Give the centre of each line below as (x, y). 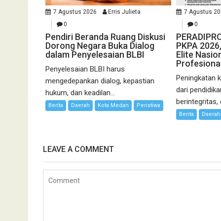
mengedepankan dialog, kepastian (100, 81)
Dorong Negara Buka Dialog (100, 45)
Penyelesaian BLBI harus (85, 69)
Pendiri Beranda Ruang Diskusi (105, 37)
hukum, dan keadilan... (80, 92)
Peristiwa (148, 105)
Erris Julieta (124, 12)
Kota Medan (113, 105)
